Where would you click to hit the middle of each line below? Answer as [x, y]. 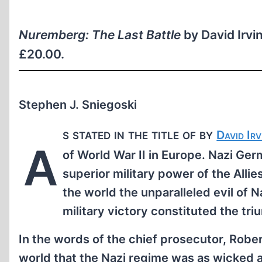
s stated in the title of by [140, 134]
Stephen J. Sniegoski [78, 104]
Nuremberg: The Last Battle [100, 35]
